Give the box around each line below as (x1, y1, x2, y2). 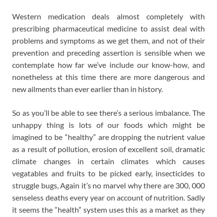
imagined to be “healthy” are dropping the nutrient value (12, 132, 205, 142)
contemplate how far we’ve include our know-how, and (12, 60, 205, 70)
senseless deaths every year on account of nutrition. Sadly (12, 193, 205, 202)
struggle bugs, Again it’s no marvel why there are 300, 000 (12, 181, 205, 190)
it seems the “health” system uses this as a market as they (12, 205, 205, 215)
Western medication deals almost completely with (12, 12, 205, 21)
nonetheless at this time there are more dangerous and (12, 72, 205, 82)
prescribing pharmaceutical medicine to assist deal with (12, 24, 205, 33)
